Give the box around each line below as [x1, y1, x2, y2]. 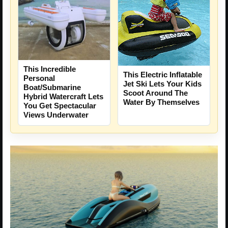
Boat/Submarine [23, 83, 81, 92]
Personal [23, 74, 55, 83]
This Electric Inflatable [123, 70, 202, 79]
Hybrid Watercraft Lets [23, 92, 103, 101]
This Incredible [23, 65, 76, 74]
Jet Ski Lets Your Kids [123, 79, 202, 89]
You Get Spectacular [23, 101, 96, 110]
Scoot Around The [123, 89, 188, 98]
